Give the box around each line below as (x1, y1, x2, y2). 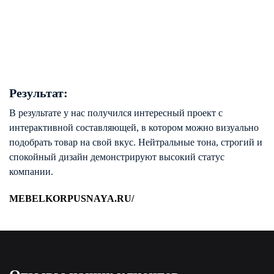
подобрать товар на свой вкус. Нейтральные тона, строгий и (9, 137, 262, 147)
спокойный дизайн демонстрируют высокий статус (9, 152, 224, 162)
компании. (9, 166, 56, 177)
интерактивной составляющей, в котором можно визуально (9, 122, 259, 133)
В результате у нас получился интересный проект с (9, 108, 223, 118)
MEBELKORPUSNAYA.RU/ (9, 193, 134, 204)
